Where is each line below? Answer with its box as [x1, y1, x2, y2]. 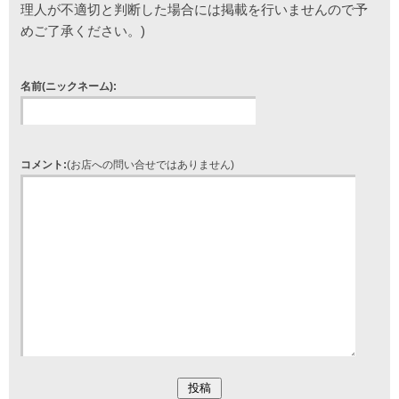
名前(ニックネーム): [20, 80, 117, 93]
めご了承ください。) [20, 23, 145, 38]
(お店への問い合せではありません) [67, 159, 234, 171]
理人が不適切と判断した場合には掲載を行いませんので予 [20, 2, 368, 17]
